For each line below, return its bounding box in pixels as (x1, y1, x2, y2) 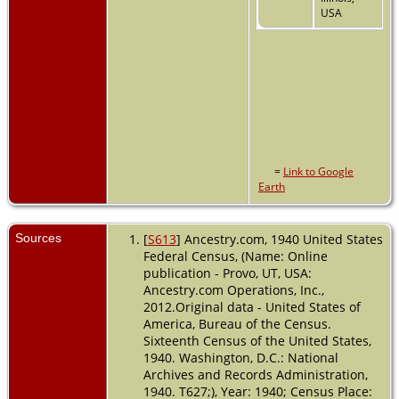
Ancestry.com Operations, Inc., (142, 281, 324, 298)
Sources (15, 230, 65, 245)
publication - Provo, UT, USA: (142, 264, 312, 281)
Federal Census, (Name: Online (142, 247, 328, 265)
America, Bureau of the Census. (142, 314, 331, 332)
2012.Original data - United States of (142, 297, 361, 315)
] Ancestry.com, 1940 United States (175, 230, 383, 248)
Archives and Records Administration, (142, 365, 368, 383)
